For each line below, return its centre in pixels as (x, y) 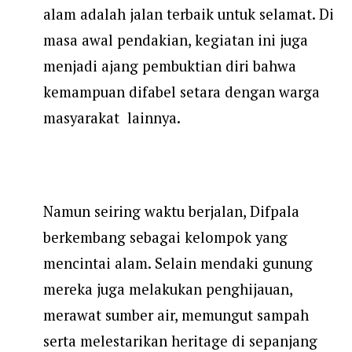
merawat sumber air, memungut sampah (176, 315)
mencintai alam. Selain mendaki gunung (178, 264)
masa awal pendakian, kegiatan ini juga (176, 40)
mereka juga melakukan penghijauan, (168, 290)
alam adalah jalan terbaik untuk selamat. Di (189, 15)
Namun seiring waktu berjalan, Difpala (171, 212)
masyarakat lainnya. (112, 118)
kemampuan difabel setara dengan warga (181, 92)
